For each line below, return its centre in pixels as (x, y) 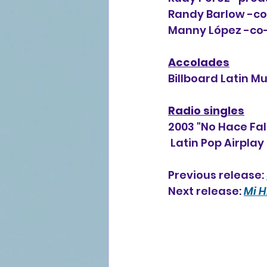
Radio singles (206, 111)
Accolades (199, 62)
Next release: (206, 191)
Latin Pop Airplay (217, 143)
